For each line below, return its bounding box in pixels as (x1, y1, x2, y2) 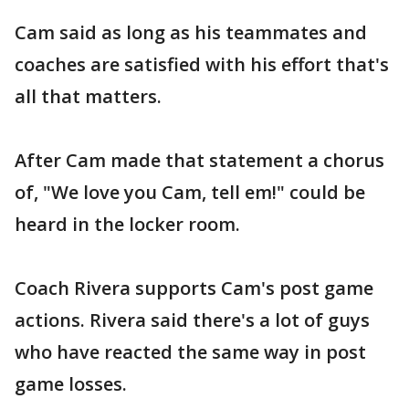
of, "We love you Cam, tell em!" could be (15, 180, 365, 204)
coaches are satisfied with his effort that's (15, 52, 389, 77)
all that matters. (15, 84, 162, 109)
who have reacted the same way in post (15, 340, 366, 364)
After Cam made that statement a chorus (15, 148, 384, 173)
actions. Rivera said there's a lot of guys (15, 308, 370, 332)
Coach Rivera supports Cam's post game (15, 276, 373, 300)
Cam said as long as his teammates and (15, 20, 367, 45)
